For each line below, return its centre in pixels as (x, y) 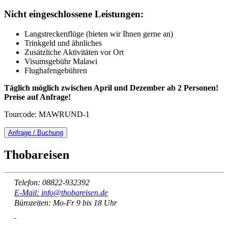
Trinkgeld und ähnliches (63, 43)
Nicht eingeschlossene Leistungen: (74, 14)
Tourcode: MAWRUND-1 (47, 114)
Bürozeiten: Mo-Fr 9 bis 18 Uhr (66, 203)
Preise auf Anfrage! (37, 97)
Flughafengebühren (56, 70)
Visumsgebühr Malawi (61, 61)
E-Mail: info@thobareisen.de (61, 192)
